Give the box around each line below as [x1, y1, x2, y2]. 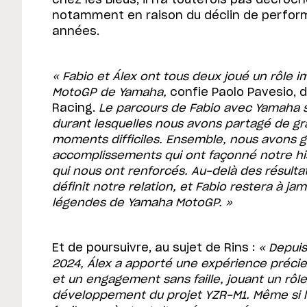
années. [52, 25, 99, 37]
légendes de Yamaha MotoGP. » [52, 197, 232, 208]
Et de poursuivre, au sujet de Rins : [52, 242, 258, 254]
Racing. [52, 102, 99, 114]
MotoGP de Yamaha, [52, 86, 170, 98]
